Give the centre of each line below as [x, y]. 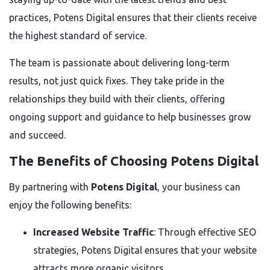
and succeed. [37, 135]
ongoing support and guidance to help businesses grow [130, 117]
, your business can [199, 187]
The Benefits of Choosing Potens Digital [134, 161]
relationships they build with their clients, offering [117, 99]
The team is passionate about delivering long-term [119, 63]
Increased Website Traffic [93, 232]
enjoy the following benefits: [70, 205]
